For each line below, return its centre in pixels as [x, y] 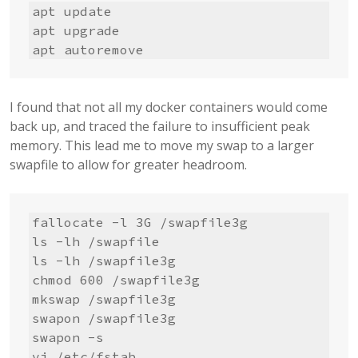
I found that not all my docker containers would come [169, 107]
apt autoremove [88, 50]
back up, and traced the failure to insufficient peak [160, 127]
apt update [72, 12]
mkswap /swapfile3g [104, 299]
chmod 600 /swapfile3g [116, 280]
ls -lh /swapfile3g [104, 261]
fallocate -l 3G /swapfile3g [140, 223]
